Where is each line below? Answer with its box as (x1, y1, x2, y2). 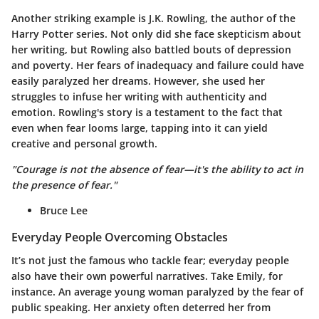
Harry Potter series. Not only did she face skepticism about (11, 27, 301, 41)
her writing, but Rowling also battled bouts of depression (11, 43, 291, 57)
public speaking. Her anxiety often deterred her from (11, 300, 271, 314)
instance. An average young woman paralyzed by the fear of (11, 284, 303, 298)
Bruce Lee (40, 204, 88, 218)
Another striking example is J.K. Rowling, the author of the (11, 11, 296, 26)
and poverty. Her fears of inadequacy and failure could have (11, 58, 304, 73)
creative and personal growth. (11, 137, 157, 151)
